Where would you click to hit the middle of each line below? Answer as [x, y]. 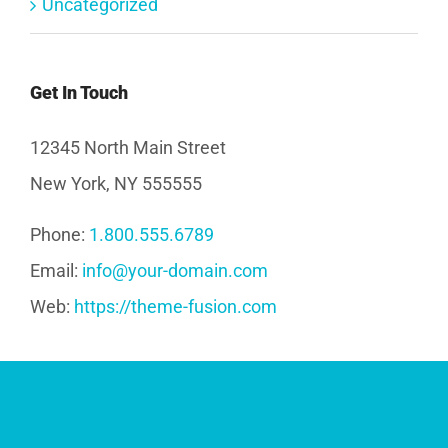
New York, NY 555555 [116, 184]
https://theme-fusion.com [175, 307]
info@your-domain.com [175, 271]
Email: [56, 271]
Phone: [59, 235]
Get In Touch [79, 93]
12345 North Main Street [128, 148]
